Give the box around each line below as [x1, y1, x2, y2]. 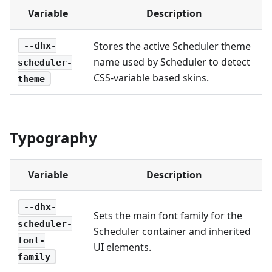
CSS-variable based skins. [93, 70, 209, 84]
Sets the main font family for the [93, 208, 242, 222]
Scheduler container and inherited [93, 224, 251, 238]
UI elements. [93, 240, 151, 254]
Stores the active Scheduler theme [93, 39, 251, 53]
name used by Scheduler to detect [93, 55, 250, 69]
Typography [10, 127, 97, 148]
